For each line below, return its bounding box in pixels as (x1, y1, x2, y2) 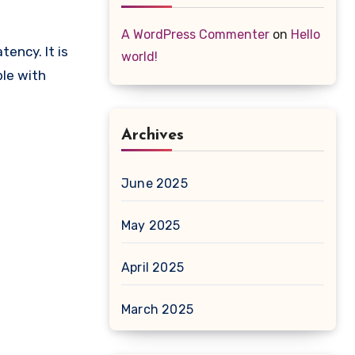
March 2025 (121, 302, 193, 317)
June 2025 (121, 176, 188, 191)
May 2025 (121, 218, 181, 233)
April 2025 (121, 260, 184, 275)
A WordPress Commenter (121, 27, 269, 42)
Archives (121, 128, 184, 143)
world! (121, 49, 158, 64)
